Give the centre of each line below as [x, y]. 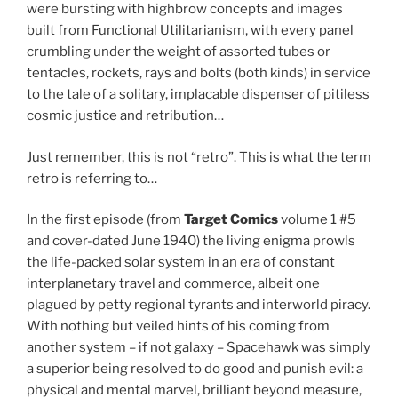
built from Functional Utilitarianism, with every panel [190, 31]
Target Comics [231, 220]
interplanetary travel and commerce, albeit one [173, 284]
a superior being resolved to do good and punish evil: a [195, 369]
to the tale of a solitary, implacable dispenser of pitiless [198, 95]
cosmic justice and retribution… [125, 116]
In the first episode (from [105, 220]
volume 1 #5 [317, 220]
